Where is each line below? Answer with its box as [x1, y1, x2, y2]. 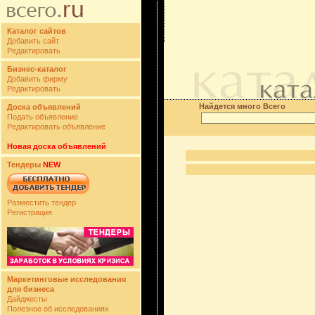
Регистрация [7, 208, 52, 217]
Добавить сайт [7, 37, 59, 45]
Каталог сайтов [7, 27, 66, 35]
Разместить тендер [7, 198, 76, 207]
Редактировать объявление [7, 122, 105, 131]
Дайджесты [7, 295, 47, 303]
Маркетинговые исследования [7, 275, 126, 283]
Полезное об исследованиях [7, 304, 109, 313]
